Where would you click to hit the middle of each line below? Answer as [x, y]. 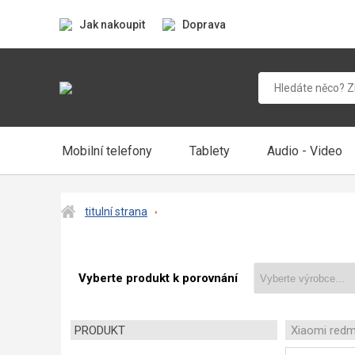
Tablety [210, 151]
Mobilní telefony [107, 151]
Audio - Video [304, 151]
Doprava [204, 24]
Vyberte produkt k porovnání [158, 278]
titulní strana [116, 212]
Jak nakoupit [112, 24]
